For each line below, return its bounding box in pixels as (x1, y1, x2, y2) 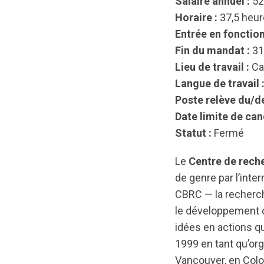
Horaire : (175, 11, 217, 24)
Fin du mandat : (175, 44, 250, 57)
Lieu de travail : (175, 61, 249, 73)
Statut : (175, 127, 212, 139)
